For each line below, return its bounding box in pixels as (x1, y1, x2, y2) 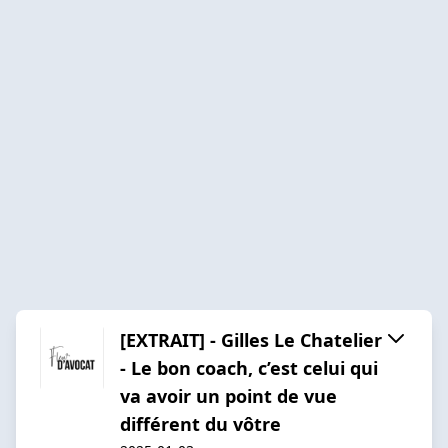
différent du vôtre (120, 411, 281, 436)
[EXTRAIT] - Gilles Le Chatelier (120, 327, 382, 352)
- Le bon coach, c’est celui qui (120, 355, 378, 380)
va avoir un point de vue (120, 383, 337, 408)
